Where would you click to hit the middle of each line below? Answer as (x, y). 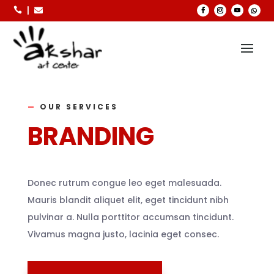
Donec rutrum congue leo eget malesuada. (124, 183)
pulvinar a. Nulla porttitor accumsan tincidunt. (130, 217)
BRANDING (91, 136)
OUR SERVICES (77, 107)
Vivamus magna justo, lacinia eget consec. (123, 234)
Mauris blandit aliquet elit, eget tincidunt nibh (128, 200)
